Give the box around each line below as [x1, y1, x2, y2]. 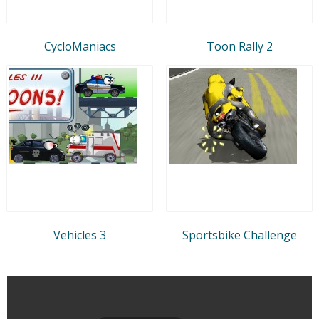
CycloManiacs [43, 38, 116, 54]
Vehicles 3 [53, 226, 106, 243]
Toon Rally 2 [206, 38, 273, 54]
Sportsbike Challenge [182, 226, 297, 243]
